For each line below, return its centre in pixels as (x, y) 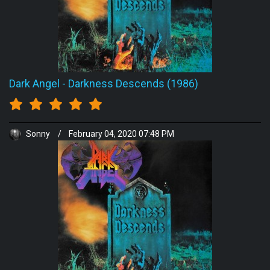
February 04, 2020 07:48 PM (121, 134)
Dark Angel (34, 83)
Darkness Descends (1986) (133, 83)
